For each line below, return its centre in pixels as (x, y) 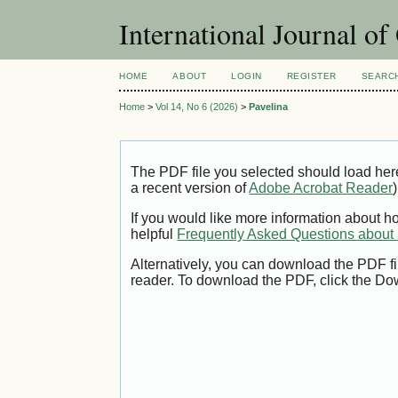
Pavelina (269, 107)
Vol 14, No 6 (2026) (197, 107)
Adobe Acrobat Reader (321, 188)
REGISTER (311, 76)
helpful (154, 235)
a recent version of (190, 188)
